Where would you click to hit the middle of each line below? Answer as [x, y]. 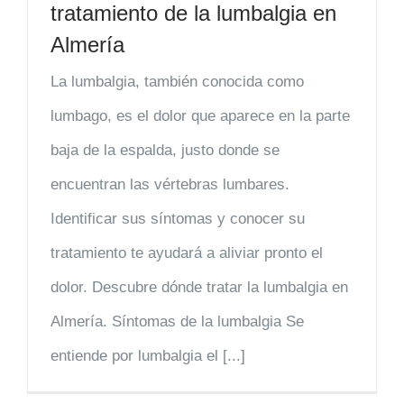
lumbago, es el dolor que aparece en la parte [200, 116]
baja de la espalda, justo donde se [165, 151]
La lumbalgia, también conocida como [177, 82]
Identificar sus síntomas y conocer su [178, 219]
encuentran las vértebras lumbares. [170, 185]
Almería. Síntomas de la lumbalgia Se [177, 322]
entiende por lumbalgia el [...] [148, 356]
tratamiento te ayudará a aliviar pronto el [187, 253]
